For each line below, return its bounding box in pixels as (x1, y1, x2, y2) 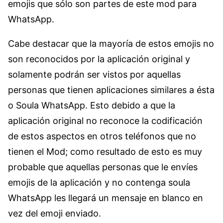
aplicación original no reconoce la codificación (8, 115, 203, 126)
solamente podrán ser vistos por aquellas (8, 69, 181, 80)
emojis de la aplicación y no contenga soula (8, 177, 190, 188)
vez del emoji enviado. (8, 208, 101, 219)
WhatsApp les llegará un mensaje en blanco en (8, 192, 203, 203)
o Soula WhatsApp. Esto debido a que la (8, 100, 175, 111)
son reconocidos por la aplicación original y (8, 53, 190, 64)
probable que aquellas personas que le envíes (8, 161, 198, 172)
